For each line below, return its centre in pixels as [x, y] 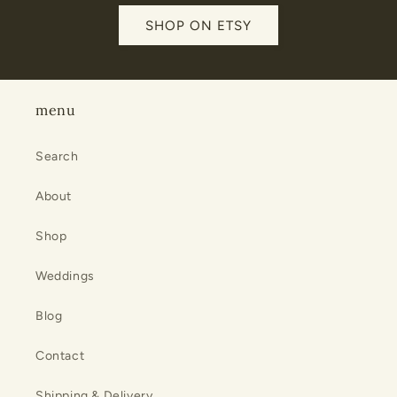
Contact [60, 356]
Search [57, 157]
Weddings [65, 276]
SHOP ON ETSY [198, 25]
